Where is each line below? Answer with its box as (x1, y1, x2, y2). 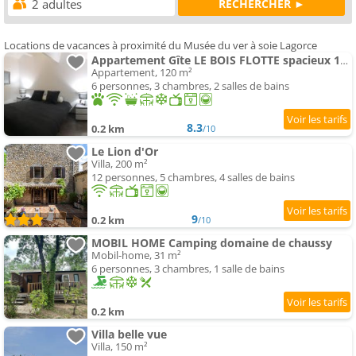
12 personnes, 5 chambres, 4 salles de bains (91, 170, 295, 185)
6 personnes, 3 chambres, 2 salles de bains (91, 79, 289, 94)
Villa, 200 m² (91, 157, 148, 172)
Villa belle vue (91, 327, 167, 342)
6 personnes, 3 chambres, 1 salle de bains (91, 261, 284, 277)
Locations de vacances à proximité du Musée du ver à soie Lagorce (4, 38, 317, 53)
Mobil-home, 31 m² (91, 248, 181, 263)
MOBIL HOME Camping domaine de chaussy (91, 235, 332, 251)
